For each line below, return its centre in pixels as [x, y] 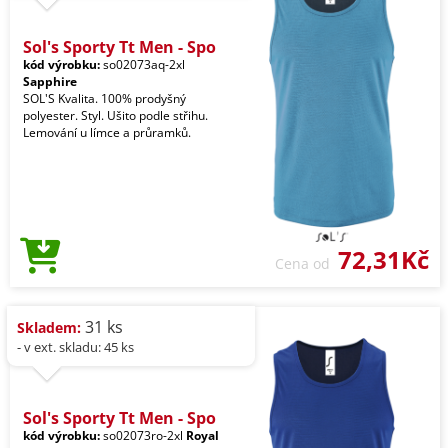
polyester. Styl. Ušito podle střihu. [115, 115]
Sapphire [50, 81]
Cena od [306, 263]
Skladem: [49, 327]
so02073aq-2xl [142, 64]
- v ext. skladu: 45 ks [75, 346]
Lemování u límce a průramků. [107, 132]
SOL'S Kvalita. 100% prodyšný [104, 98]
